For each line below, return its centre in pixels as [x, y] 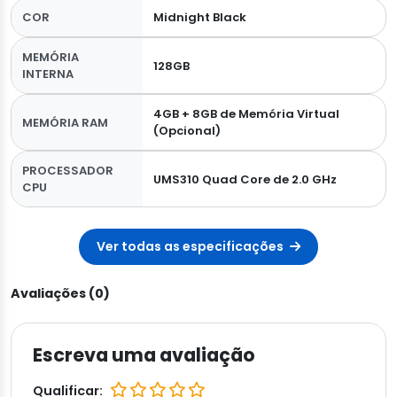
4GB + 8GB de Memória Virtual [246, 114]
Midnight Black [199, 18]
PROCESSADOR [68, 171]
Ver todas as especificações [191, 247]
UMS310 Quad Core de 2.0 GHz [245, 179]
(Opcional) [187, 131]
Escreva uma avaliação [144, 355]
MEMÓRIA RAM [65, 122]
